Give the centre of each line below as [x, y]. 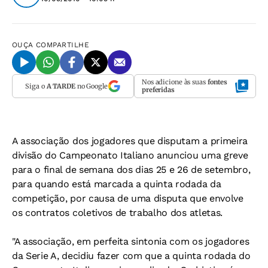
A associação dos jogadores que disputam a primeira [130, 141]
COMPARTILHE [63, 45]
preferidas [158, 90]
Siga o [36, 86]
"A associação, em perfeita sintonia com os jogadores [131, 241]
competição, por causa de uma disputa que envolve [128, 198]
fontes [217, 82]
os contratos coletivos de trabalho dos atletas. [117, 213]
